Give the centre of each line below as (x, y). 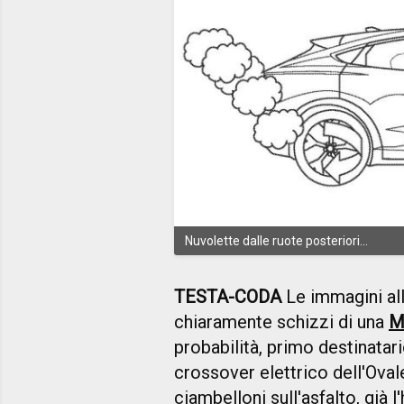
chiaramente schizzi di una (281, 321)
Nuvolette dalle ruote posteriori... (276, 240)
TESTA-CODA (228, 296)
